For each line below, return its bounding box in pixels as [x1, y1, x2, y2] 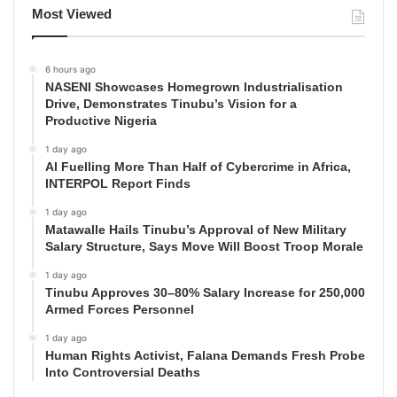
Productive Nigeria [45, 113, 157, 128]
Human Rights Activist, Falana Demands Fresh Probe [45, 348, 365, 363]
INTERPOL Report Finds [45, 176, 191, 191]
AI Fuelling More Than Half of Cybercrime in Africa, [45, 160, 351, 175]
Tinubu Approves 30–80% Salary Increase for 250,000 [45, 285, 365, 300]
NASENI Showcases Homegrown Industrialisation [45, 80, 343, 95]
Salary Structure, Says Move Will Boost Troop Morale [45, 239, 363, 254]
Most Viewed [32, 6, 112, 22]
